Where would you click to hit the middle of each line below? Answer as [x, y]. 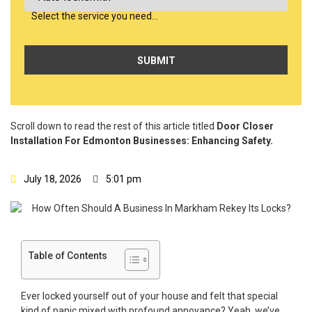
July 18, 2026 [53, 179]
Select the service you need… [95, 16]
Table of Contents [68, 256]
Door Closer [245, 126]
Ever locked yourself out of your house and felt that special [149, 296]
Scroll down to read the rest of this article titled [114, 126]
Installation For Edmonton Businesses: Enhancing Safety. [142, 140]
